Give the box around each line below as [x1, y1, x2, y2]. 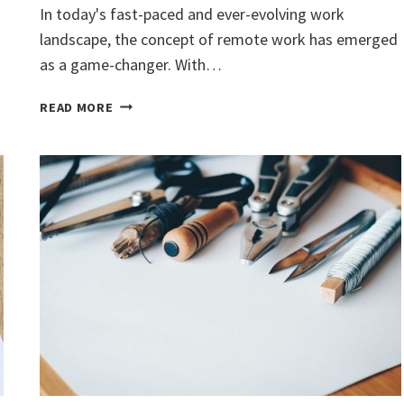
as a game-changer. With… [40, 54, 223, 76]
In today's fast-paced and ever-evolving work [40, 4, 345, 25]
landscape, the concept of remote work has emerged [40, 29, 399, 50]
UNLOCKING [112, 136, 188, 153]
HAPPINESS [112, 157, 186, 174]
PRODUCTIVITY [112, 198, 208, 216]
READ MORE [40, 99, 114, 116]
